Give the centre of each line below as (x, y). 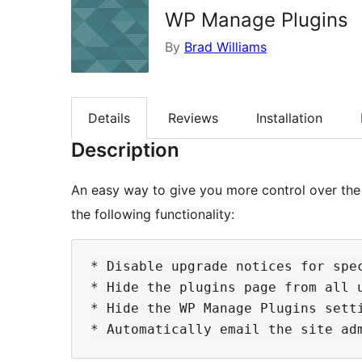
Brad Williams (225, 47)
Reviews (193, 118)
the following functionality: (153, 215)
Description (125, 150)
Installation (289, 118)
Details (109, 118)
